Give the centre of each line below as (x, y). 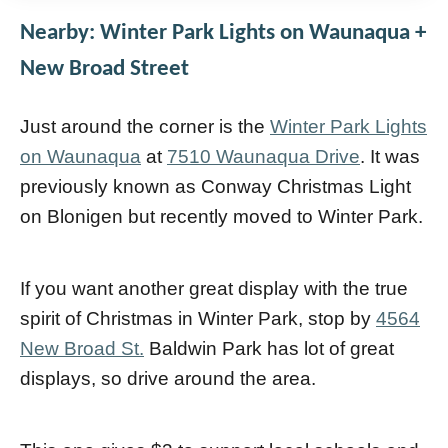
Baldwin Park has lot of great (269, 348)
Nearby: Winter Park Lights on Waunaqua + (223, 33)
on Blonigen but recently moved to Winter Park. (221, 216)
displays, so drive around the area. (168, 378)
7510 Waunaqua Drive (263, 156)
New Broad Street (104, 69)
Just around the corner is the (145, 126)
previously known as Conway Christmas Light (215, 186)
